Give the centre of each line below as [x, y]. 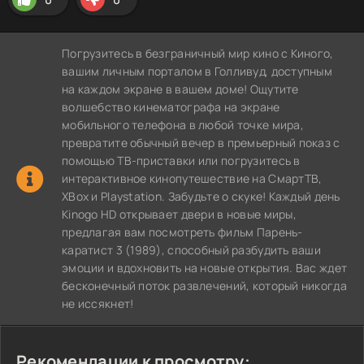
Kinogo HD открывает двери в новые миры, [179, 214]
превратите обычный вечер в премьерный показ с [201, 143]
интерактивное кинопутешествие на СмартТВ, [192, 178]
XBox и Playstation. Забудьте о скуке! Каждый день [201, 196]
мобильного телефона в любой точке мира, [183, 125]
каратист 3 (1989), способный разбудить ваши [192, 250]
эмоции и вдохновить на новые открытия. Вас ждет [205, 268]
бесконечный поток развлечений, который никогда [204, 286]
